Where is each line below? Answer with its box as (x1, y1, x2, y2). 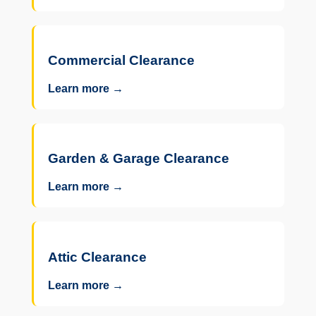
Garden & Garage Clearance (47, 151, 229, 166)
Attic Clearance (47, 249, 147, 265)
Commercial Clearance (47, 53, 195, 68)
